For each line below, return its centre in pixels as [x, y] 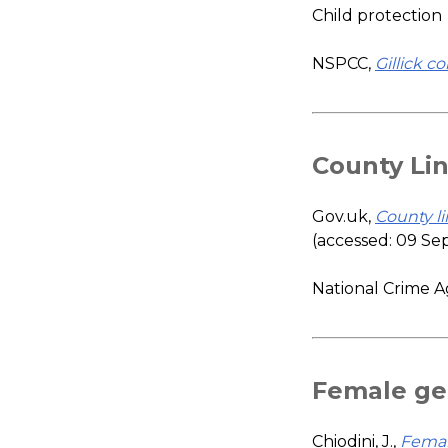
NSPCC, [343, 63]
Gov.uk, [343, 216]
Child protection [377, 15]
